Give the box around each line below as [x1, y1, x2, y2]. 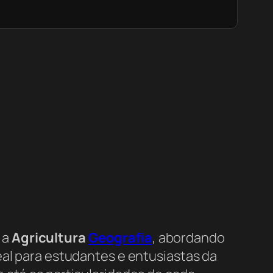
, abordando [152, 229, 225, 247]
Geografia [88, 229, 152, 247]
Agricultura [11, 229, 88, 247]
